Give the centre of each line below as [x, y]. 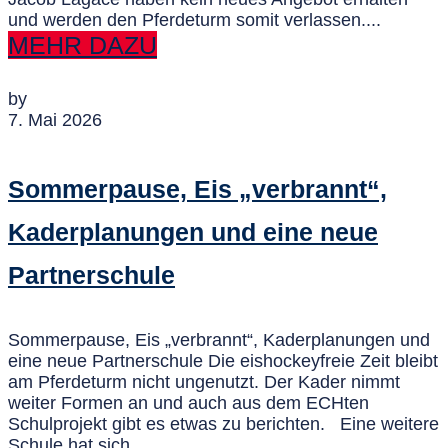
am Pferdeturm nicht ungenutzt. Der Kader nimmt [204, 382]
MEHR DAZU [82, 45]
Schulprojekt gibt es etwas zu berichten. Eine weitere [223, 424]
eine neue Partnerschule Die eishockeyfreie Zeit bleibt [223, 361]
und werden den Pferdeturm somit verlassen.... [194, 20]
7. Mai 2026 [55, 120]
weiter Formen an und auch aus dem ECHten [188, 403]
